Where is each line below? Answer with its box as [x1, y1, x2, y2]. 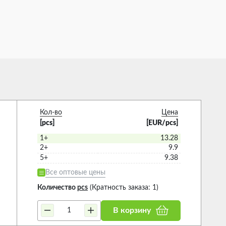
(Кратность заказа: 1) [88, 184, 158, 191]
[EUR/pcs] [146, 119, 179, 127]
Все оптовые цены [45, 168, 105, 176]
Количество [37, 184, 77, 191]
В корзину [113, 206, 151, 215]
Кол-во [39, 108, 62, 116]
